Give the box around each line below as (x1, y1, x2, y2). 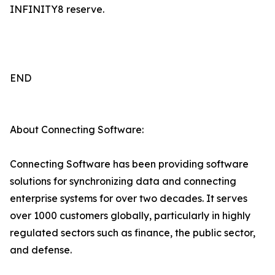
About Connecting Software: (10, 123, 144, 136)
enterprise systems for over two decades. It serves (10, 192, 247, 205)
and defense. (10, 244, 72, 257)
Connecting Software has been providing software (10, 158, 249, 171)
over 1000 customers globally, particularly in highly (10, 209, 250, 222)
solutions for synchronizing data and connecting (10, 175, 236, 188)
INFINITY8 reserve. (10, 3, 104, 16)
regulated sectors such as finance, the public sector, (10, 227, 255, 239)
